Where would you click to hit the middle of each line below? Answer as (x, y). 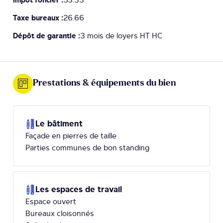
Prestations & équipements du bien (104, 83)
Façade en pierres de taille (71, 136)
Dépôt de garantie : (47, 36)
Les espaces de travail (79, 189)
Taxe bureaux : (38, 18)
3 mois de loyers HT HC (121, 36)
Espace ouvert (51, 201)
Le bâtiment (59, 124)
